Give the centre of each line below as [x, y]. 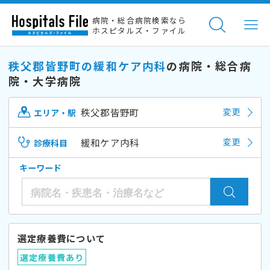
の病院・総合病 [209, 65]
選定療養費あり [52, 257]
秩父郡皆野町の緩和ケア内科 [88, 65]
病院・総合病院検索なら [139, 20]
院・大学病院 [45, 80]
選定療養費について [62, 238]
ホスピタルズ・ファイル [139, 31]
